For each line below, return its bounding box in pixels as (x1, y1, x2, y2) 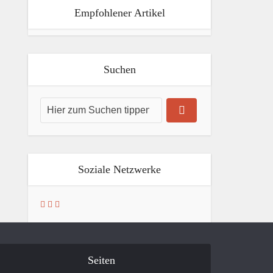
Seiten (87, 253, 115, 266)
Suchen (103, 63, 136, 76)
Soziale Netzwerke (78, 163, 161, 175)
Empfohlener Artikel (74, 6, 165, 19)
